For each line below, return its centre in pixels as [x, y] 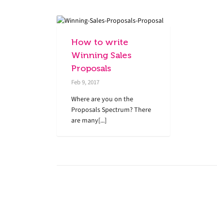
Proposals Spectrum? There [111, 109]
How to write [100, 42]
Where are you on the [102, 99]
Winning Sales [101, 55]
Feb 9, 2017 [85, 82]
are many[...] [89, 120]
